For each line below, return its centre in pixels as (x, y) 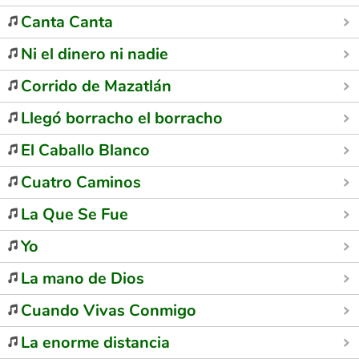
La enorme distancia (95, 343)
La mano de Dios (83, 278)
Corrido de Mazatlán (96, 86)
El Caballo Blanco (85, 150)
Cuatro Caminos (81, 182)
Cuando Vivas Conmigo (109, 311)
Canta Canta (67, 22)
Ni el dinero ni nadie (95, 54)
